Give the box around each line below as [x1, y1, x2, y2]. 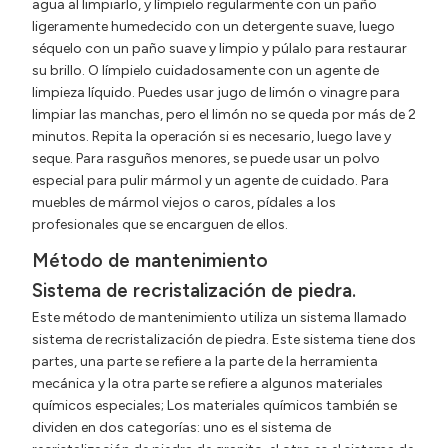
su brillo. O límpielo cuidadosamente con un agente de [32, 62, 379, 80]
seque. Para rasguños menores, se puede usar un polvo [32, 150, 380, 168]
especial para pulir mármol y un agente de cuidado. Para [32, 172, 389, 190]
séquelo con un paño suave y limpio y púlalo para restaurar [32, 40, 407, 58]
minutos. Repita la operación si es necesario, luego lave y [32, 128, 391, 146]
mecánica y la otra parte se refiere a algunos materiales [32, 375, 383, 393]
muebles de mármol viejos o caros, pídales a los [32, 194, 336, 212]
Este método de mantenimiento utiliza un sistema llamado [32, 309, 407, 327]
